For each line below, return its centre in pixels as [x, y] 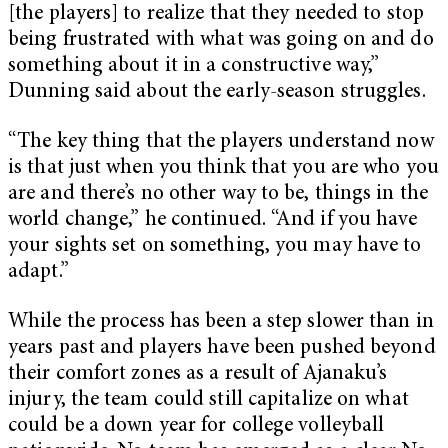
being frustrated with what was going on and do [221, 41]
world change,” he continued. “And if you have [213, 220]
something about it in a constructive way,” [194, 67]
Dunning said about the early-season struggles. [217, 93]
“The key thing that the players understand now [221, 142]
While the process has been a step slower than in [221, 322]
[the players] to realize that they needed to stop [216, 15]
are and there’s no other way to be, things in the [218, 194]
